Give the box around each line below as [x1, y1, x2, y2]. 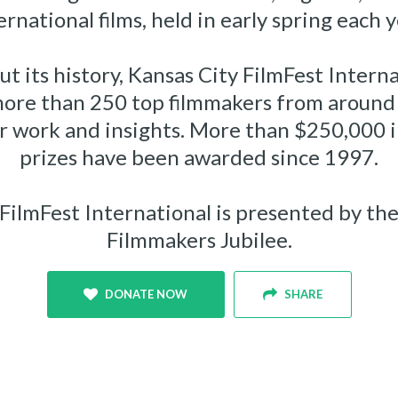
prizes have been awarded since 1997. [20, 144, 378, 170]
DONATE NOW [105, 287, 187, 301]
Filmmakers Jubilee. [106, 227, 292, 252]
